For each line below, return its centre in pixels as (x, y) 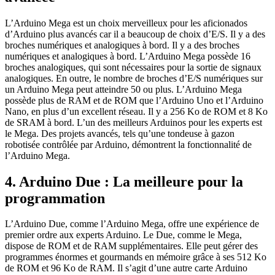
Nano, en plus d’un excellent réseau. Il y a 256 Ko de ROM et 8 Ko (136, 111)
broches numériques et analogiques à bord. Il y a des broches (122, 45)
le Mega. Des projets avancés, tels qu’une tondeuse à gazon (120, 133)
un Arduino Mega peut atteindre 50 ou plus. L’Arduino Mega (123, 89)
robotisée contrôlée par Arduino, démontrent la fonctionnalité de (128, 144)
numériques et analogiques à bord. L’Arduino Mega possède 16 (128, 56)
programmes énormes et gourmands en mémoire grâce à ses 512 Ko (136, 257)
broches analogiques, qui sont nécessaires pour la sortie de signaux (133, 67)
